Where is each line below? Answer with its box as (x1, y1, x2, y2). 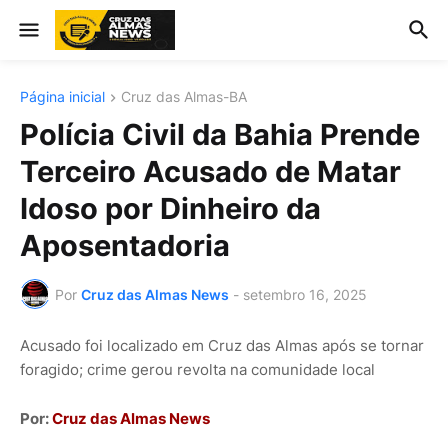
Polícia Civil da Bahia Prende (20, 117, 420, 153)
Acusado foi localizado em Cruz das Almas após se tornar (20, 336, 424, 356)
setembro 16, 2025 (243, 285, 367, 303)
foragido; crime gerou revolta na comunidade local (20, 360, 375, 380)
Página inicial (20, 88, 105, 105)
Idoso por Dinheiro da (20, 191, 321, 227)
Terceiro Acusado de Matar (20, 154, 401, 190)
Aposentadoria (20, 228, 230, 264)
